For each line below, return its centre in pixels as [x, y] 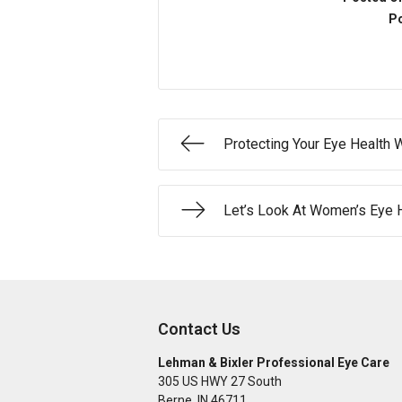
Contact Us [199, 329]
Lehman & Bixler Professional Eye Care [274, 363]
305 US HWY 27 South [220, 381]
